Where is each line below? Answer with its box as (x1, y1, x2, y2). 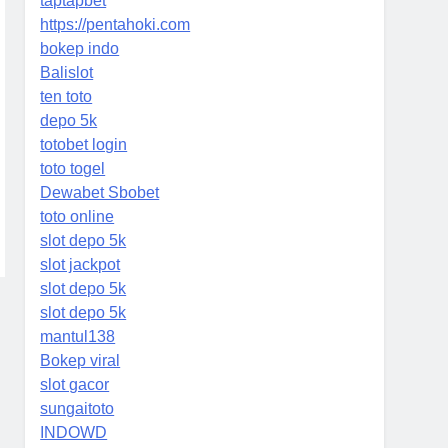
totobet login (40, 135, 128, 153)
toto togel (40, 159, 106, 177)
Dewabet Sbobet (40, 183, 160, 201)
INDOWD (40, 423, 108, 441)
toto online (40, 207, 115, 225)
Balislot (40, 63, 94, 81)
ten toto (40, 87, 93, 105)
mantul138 (40, 327, 116, 345)
